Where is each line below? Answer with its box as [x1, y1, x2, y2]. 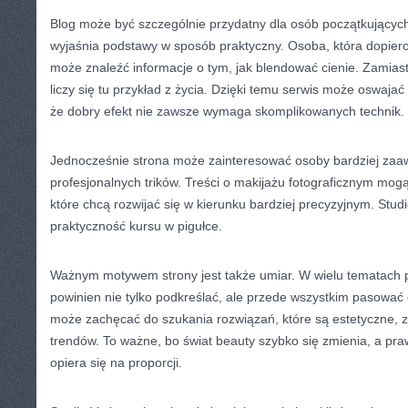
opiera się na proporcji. [50, 355, 182, 370]
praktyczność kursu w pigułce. [50, 219, 222, 233]
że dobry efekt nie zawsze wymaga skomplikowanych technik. [50, 104, 404, 118]
